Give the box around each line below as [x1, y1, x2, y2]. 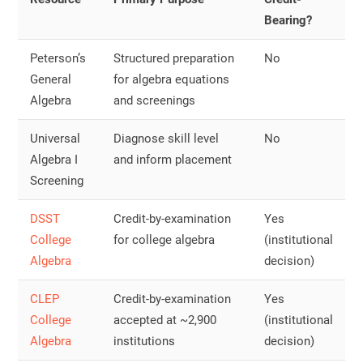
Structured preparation [113, 50, 234, 66]
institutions [113, 333, 175, 348]
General [30, 71, 71, 87]
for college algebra [113, 232, 215, 247]
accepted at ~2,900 [113, 312, 216, 327]
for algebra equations [113, 71, 229, 87]
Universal [30, 130, 80, 146]
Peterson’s [30, 50, 86, 66]
